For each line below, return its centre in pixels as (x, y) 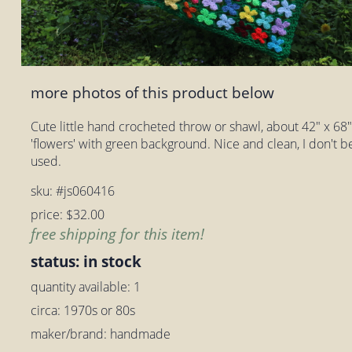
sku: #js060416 (73, 191)
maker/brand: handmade (101, 334)
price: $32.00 (68, 214)
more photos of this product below (153, 92)
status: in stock (86, 261)
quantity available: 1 (86, 286)
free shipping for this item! (118, 233)
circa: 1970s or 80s (83, 310)
